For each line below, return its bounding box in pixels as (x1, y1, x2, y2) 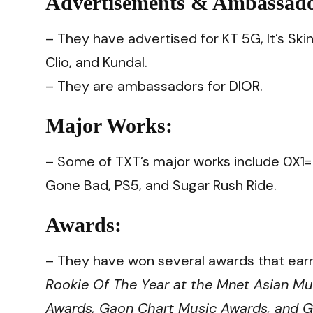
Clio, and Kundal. (45, 52, 147, 71)
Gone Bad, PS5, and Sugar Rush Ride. (45, 175, 277, 194)
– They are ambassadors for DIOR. (45, 76, 263, 95)
